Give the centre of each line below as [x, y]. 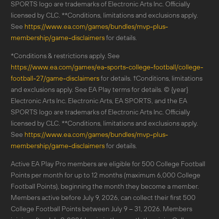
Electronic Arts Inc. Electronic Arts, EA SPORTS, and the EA [99, 101]
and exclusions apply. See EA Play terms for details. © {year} [99, 89]
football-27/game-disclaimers [55, 78]
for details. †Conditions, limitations [151, 78]
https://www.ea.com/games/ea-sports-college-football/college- [107, 67]
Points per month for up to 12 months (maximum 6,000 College [106, 175]
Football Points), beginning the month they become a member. [105, 186]
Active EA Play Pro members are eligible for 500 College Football [108, 164]
